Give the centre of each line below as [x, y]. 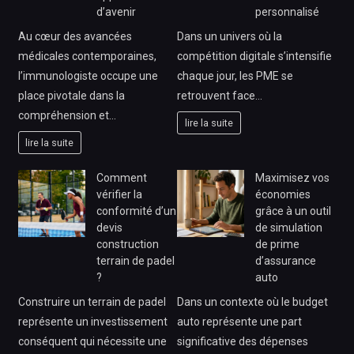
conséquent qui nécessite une [92, 342]
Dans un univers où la [230, 37]
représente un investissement [92, 322]
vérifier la [119, 195]
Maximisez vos [292, 178]
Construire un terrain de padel [92, 302]
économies [283, 195]
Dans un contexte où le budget [252, 302]
